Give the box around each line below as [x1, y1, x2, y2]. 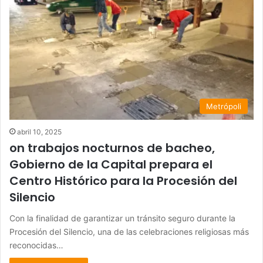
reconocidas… [9, 240, 63, 251]
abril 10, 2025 [17, 127, 62, 137]
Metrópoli [206, 102, 241, 112]
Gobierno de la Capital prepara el [9, 156, 213, 173]
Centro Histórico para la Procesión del [9, 173, 237, 190]
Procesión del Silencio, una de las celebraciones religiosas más [9, 227, 249, 237]
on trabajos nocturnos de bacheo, [9, 140, 215, 157]
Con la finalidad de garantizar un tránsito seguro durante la [9, 213, 235, 224]
